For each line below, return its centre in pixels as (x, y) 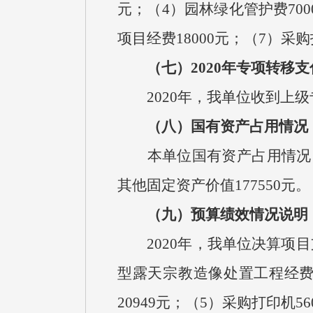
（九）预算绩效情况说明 (227, 214)
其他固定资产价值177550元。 (214, 185)
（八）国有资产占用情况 (227, 126)
